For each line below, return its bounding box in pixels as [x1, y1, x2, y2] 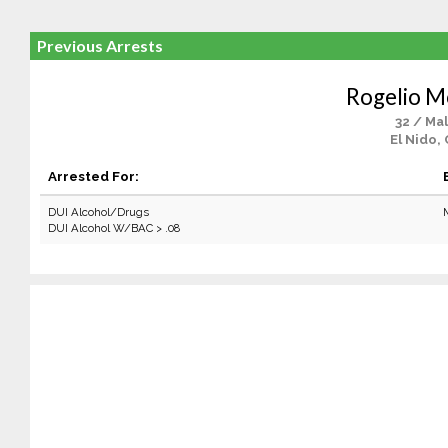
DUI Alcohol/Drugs [47, 205, 149, 219]
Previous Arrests [36, 36, 163, 55]
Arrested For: [47, 168, 139, 184]
